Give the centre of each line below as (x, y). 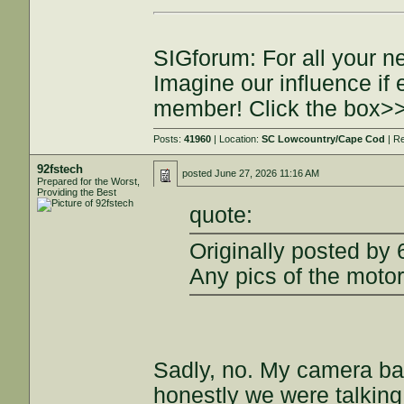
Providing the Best (77, 192)
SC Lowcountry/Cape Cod (324, 139)
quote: (221, 215)
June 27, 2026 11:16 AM (267, 173)
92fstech (60, 169)
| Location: (237, 139)
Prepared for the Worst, (89, 181)
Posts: (169, 139)
